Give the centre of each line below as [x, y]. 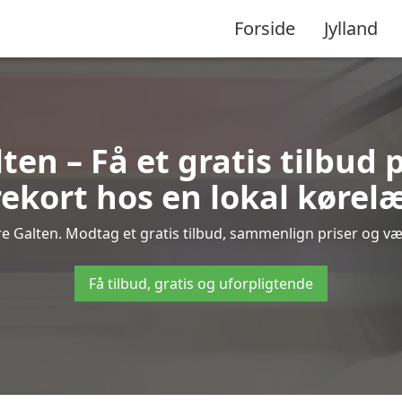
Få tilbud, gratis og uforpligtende [201, 284]
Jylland [351, 28]
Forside [265, 28]
